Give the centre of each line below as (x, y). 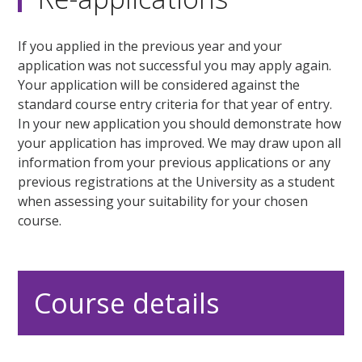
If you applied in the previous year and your (150, 46)
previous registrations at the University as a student (177, 182)
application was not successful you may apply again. (175, 66)
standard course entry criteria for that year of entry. (175, 105)
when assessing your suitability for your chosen (163, 202)
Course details (127, 303)
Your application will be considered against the (159, 85)
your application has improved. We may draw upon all (180, 143)
